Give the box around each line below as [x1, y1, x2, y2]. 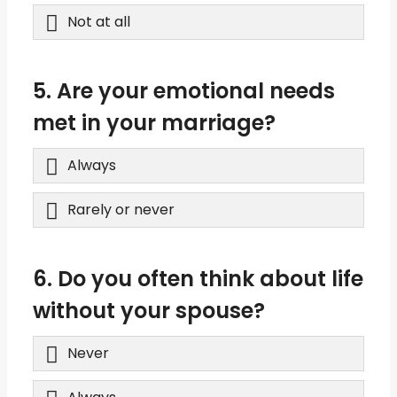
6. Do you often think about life [33, 263, 363, 293]
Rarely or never [67, 198, 175, 220]
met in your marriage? [33, 107, 276, 137]
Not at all [67, 11, 130, 32]
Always [67, 154, 116, 175]
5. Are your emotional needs [33, 75, 335, 105]
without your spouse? [33, 295, 265, 325]
